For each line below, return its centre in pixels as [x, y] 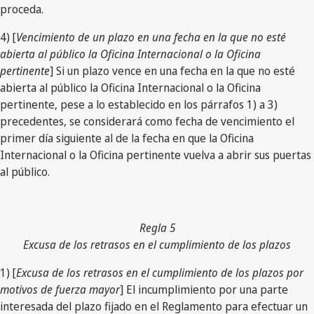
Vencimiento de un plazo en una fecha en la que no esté [151, 37]
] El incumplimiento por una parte [204, 289]
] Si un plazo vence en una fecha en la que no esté [172, 70]
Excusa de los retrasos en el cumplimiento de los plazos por [160, 272]
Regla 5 [157, 227]
